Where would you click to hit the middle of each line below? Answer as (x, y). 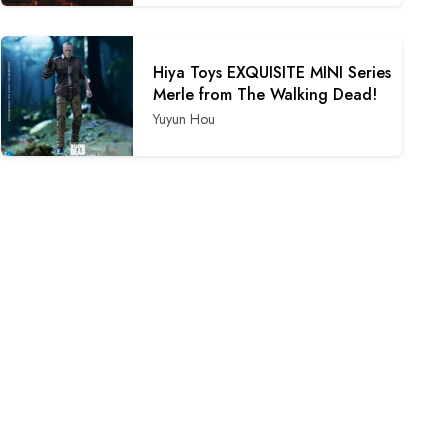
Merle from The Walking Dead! (265, 94)
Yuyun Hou (184, 118)
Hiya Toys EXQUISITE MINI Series (272, 72)
